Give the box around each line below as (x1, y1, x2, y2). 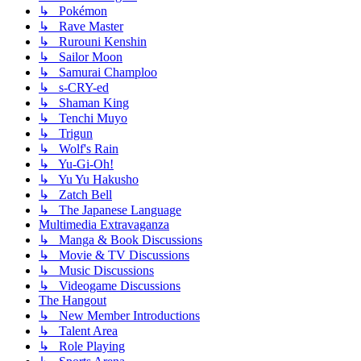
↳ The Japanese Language (39, 203, 181, 218)
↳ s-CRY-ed (39, 81, 109, 95)
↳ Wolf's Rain (39, 142, 118, 156)
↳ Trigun (39, 127, 93, 141)
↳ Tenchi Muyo (39, 111, 127, 126)
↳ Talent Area (39, 324, 118, 338)
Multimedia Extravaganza (39, 218, 169, 232)
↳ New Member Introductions (39, 309, 200, 323)
